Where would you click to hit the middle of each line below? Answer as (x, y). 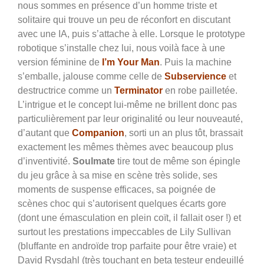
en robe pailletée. (200, 90)
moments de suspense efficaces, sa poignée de (117, 189)
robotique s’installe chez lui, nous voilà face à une (121, 48)
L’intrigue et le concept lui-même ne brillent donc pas (127, 104)
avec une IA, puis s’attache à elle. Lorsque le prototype (131, 34)
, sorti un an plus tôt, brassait (184, 133)
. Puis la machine (196, 62)
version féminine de (60, 62)
